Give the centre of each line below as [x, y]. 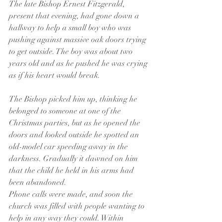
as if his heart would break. [55, 75]
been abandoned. [38, 182]
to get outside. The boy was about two [72, 52]
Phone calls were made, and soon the [72, 194]
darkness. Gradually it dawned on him [74, 159]
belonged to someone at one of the [66, 111]
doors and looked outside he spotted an [75, 135]
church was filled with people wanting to [78, 206]
